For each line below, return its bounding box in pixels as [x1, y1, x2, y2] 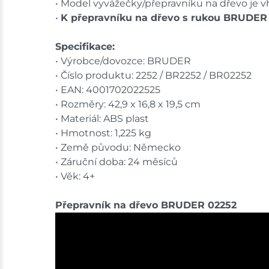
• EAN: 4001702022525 [55, 83, 160, 95]
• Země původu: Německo [55, 141, 181, 153]
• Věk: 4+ [55, 170, 95, 182]
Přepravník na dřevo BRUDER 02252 [55, 199, 237, 211]
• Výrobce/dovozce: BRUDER [55, 55, 191, 67]
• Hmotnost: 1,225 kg [55, 127, 151, 139]
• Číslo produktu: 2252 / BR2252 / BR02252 [55, 69, 252, 81]
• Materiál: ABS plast [55, 112, 149, 124]
